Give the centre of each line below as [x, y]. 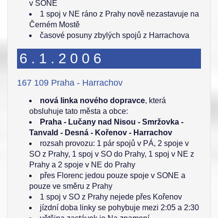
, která [155, 100]
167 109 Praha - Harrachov [70, 83]
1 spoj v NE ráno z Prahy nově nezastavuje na [119, 14]
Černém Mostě [54, 25]
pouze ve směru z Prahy [71, 186]
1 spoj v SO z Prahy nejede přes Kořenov [111, 197]
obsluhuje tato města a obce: [79, 111]
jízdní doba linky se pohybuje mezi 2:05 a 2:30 [119, 208]
